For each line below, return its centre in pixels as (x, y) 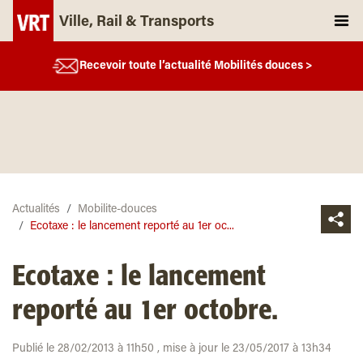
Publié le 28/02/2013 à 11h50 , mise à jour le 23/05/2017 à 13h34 (172, 349)
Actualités (36, 210)
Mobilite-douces (117, 210)
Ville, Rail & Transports (137, 23)
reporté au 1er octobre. (145, 311)
